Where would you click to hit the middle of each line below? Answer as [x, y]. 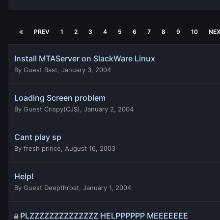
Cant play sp [38, 137]
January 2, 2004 [109, 109]
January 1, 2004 [107, 187]
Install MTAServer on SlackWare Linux [85, 58]
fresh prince [42, 148]
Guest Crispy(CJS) [52, 109]
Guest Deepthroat [51, 187]
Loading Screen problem [60, 97]
